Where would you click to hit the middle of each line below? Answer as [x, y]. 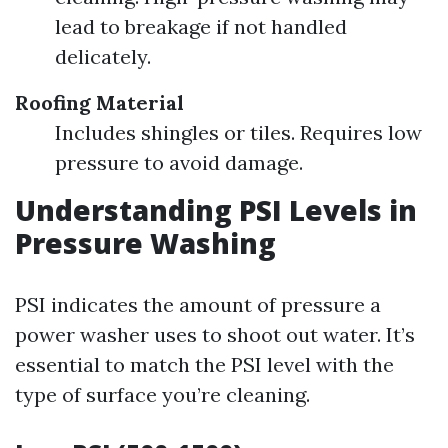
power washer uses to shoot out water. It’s [215, 334]
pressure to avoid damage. [179, 162]
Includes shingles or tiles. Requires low [238, 132]
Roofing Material [99, 102]
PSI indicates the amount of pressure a [198, 304]
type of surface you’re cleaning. [162, 394]
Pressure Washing [145, 243]
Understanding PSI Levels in [216, 210]
